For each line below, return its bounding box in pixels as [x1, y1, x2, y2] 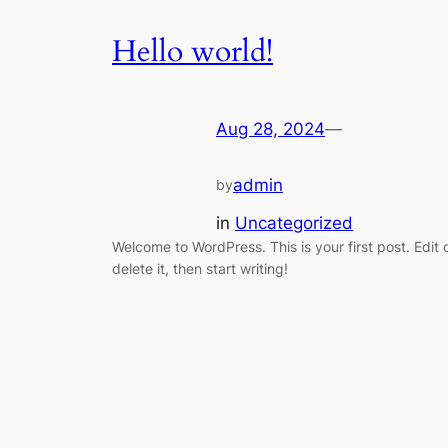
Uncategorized [235, 212, 353, 233]
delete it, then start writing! [112, 259, 288, 277]
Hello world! [112, 31, 273, 72]
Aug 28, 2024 [216, 119, 325, 140]
